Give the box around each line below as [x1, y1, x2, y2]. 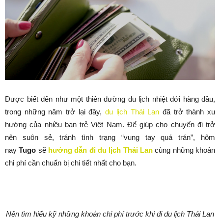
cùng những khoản [153, 146, 216, 155]
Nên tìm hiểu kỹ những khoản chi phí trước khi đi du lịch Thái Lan [6, 210, 214, 219]
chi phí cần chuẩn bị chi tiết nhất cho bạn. [5, 159, 137, 167]
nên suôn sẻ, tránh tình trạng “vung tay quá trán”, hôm [5, 133, 215, 142]
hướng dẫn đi [48, 146, 98, 155]
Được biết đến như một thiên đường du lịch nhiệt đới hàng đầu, [5, 95, 215, 104]
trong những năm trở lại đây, [5, 108, 106, 116]
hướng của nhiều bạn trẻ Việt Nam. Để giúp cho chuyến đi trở [5, 120, 215, 129]
